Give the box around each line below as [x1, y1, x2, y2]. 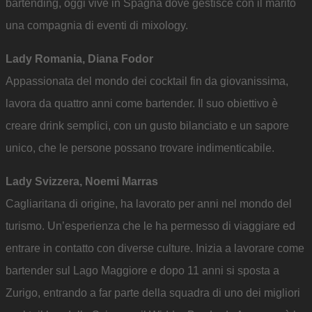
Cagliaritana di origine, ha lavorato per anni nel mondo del [6, 198, 292, 210]
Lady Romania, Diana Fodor [6, 53, 153, 65]
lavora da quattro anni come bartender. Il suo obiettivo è [6, 97, 278, 110]
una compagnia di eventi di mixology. [6, 19, 188, 32]
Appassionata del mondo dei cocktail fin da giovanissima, [6, 75, 288, 88]
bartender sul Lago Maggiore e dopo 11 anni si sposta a [6, 265, 279, 277]
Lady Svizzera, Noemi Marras [6, 175, 158, 188]
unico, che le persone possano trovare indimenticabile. [6, 142, 274, 155]
